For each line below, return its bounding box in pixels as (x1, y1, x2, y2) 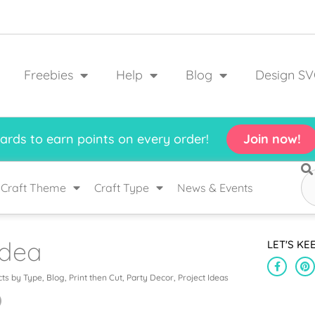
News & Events (176, 180, 253, 195)
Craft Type (94, 180, 149, 195)
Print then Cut (69, 271, 122, 283)
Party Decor (127, 271, 174, 283)
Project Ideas (178, 271, 229, 283)
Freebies (24, 67, 73, 84)
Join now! (243, 130, 301, 147)
